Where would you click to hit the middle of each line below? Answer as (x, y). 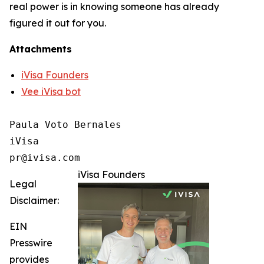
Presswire (31, 243)
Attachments (41, 49)
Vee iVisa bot (51, 92)
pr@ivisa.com (45, 158)
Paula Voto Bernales (65, 125)
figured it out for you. (58, 23)
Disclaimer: (34, 201)
